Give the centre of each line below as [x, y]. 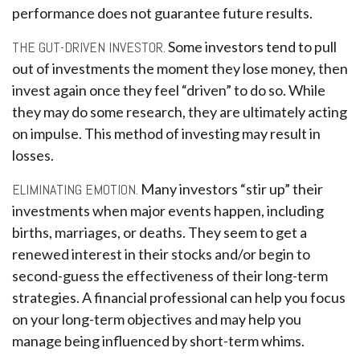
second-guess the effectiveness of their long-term [170, 276]
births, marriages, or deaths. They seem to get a [160, 232]
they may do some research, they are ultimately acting [180, 112]
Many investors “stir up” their [231, 189]
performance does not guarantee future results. [162, 13]
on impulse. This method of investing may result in [166, 133]
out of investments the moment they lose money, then [180, 68]
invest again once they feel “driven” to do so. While [169, 90]
